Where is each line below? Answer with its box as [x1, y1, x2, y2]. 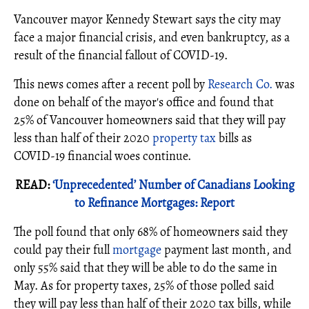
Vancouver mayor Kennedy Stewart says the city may [14, 11, 281, 28]
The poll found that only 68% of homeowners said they [14, 223, 288, 240]
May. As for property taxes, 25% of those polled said [14, 277, 275, 294]
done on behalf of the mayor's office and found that [14, 94, 274, 110]
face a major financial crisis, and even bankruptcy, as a [14, 29, 290, 46]
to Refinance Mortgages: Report [74, 195, 235, 211]
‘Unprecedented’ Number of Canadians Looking [52, 177, 295, 193]
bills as [216, 130, 252, 146]
